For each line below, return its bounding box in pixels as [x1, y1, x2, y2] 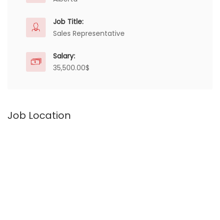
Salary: [53, 51, 75, 61]
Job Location [7, 109, 71, 122]
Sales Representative [53, 28, 125, 38]
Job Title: [53, 17, 83, 27]
